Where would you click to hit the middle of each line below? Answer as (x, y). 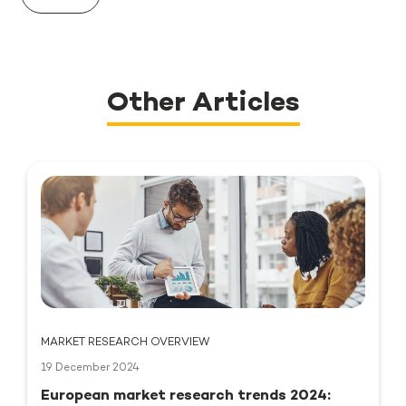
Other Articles (203, 104)
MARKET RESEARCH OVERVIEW (125, 343)
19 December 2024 (90, 368)
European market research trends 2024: (186, 396)
